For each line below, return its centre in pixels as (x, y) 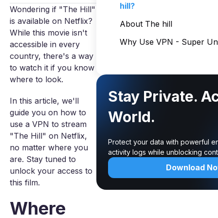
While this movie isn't (48, 33)
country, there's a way (52, 56)
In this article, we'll (44, 101)
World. (132, 117)
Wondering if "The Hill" (53, 9)
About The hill (146, 24)
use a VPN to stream (48, 124)
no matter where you (49, 147)
